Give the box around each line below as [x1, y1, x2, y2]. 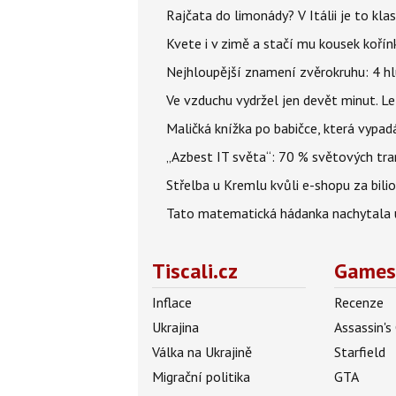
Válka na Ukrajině [152, 343, 252, 362]
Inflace [152, 293, 192, 312]
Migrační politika [152, 368, 250, 386]
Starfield [334, 343, 386, 362]
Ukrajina [152, 318, 199, 337]
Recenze [334, 293, 385, 312]
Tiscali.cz [152, 257, 238, 286]
